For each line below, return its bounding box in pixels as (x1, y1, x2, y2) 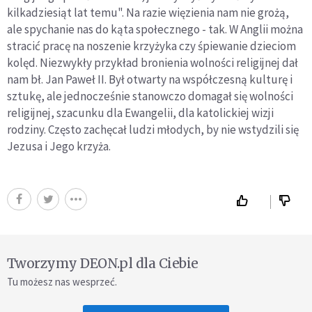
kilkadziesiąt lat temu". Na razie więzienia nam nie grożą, (7, 5, 289, 21)
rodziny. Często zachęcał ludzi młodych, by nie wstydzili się (7, 122, 299, 138)
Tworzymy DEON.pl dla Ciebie (7, 255, 198, 272)
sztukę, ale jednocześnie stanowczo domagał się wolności (7, 88, 293, 104)
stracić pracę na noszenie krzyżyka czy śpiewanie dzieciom (7, 38, 296, 54)
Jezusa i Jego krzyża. (7, 139, 111, 155)
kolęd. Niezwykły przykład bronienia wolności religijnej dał (7, 55, 298, 71)
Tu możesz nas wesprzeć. (7, 275, 117, 289)
